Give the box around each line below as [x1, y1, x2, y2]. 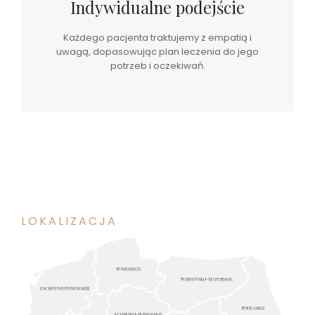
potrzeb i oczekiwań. [110, 58, 205, 72]
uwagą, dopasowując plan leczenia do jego [56, 44, 259, 58]
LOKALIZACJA [21, 212, 117, 229]
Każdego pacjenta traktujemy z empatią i [63, 30, 252, 44]
